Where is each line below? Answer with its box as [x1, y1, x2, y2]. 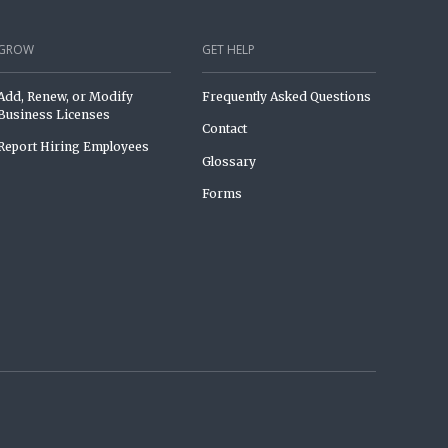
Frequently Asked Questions [201, 88, 371, 104]
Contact [201, 121, 247, 137]
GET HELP [201, 41, 255, 59]
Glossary [201, 153, 256, 169]
